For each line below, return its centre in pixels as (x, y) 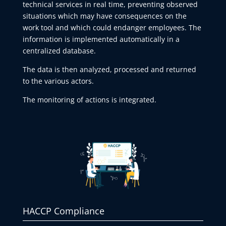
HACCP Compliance (63, 211)
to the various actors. (58, 81)
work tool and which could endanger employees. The (112, 27)
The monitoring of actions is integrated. (89, 99)
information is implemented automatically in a (101, 39)
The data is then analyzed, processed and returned (109, 69)
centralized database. (59, 50)
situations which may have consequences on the (104, 16)
